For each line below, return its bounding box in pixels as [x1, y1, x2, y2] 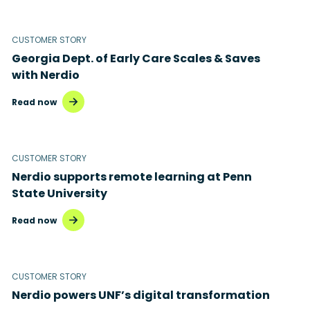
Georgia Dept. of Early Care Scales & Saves [12, 51, 260, 66]
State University [12, 185, 107, 201]
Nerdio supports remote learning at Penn [12, 169, 252, 185]
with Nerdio [12, 67, 80, 83]
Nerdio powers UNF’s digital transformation [12, 287, 270, 303]
